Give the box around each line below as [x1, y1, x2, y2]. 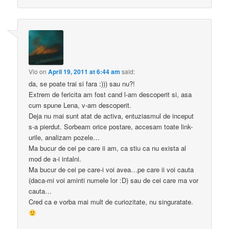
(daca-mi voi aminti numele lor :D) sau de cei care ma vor [29, 175, 199, 186]
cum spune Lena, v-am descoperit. [29, 100, 132, 110]
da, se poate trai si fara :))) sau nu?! [29, 79, 135, 89]
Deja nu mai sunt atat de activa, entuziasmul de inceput [29, 111, 194, 121]
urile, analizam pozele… [29, 132, 100, 143]
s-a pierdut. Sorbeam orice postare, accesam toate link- [29, 122, 193, 132]
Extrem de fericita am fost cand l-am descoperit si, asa [29, 89, 192, 100]
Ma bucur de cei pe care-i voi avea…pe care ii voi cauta [29, 165, 194, 175]
